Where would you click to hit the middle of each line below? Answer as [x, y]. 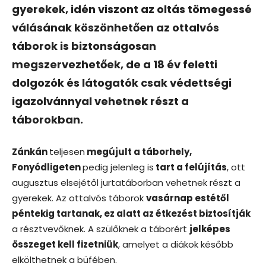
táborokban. [47, 119]
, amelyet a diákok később [176, 244]
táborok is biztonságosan [84, 46]
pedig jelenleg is [118, 167]
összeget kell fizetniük [65, 244]
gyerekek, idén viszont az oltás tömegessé [132, 9]
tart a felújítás [190, 167]
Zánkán [31, 151]
